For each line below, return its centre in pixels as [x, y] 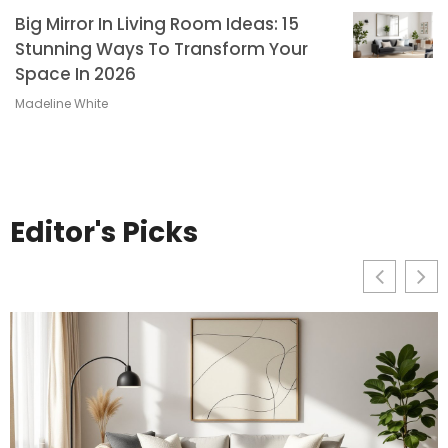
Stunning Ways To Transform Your [161, 48]
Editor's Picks [104, 232]
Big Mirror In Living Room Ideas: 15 [157, 23]
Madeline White [61, 103]
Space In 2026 [75, 73]
